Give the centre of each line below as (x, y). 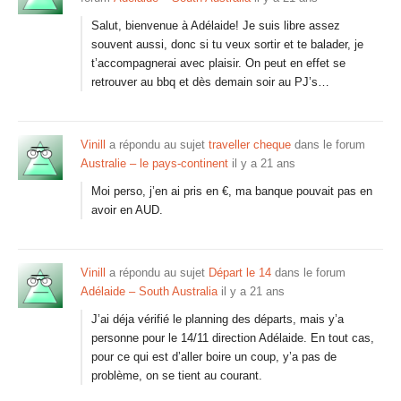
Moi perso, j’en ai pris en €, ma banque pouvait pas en (232, 191)
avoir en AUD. (127, 210)
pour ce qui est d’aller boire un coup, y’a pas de (214, 357)
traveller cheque (250, 145)
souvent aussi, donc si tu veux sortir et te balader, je (227, 44)
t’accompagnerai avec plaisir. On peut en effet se (218, 63)
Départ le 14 (240, 273)
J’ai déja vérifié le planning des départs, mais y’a (218, 319)
